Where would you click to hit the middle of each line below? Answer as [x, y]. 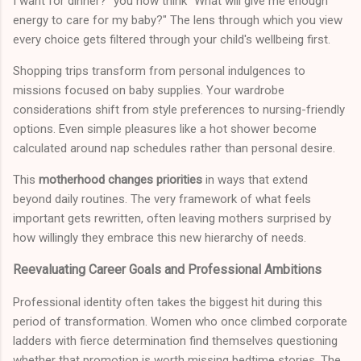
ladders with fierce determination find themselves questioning [175, 340]
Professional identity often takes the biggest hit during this [168, 302]
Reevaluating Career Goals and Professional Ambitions [167, 269]
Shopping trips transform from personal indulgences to [159, 71]
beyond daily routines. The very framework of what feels [162, 199]
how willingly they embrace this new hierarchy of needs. [160, 237]
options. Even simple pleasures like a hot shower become [165, 129]
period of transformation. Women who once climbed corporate [180, 321]
